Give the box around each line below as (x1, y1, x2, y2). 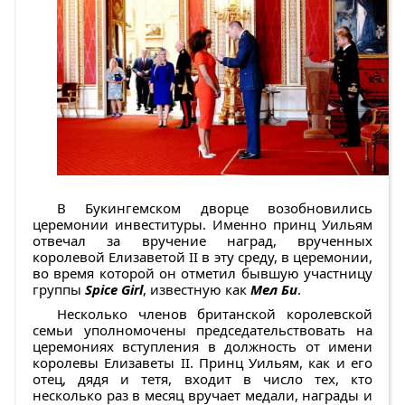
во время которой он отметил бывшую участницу (33, 264, 372, 283)
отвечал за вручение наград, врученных (33, 231, 372, 250)
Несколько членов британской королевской (57, 305, 372, 324)
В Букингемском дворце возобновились (57, 199, 372, 218)
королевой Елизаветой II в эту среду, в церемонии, (33, 248, 372, 267)
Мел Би (250, 280, 297, 299)
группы (33, 280, 85, 299)
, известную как (143, 280, 250, 299)
